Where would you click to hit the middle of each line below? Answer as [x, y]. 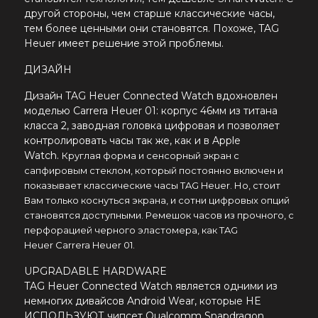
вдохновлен [246, 96]
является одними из [225, 286]
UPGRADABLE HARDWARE [95, 272]
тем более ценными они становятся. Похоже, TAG [152, 29]
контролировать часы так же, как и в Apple [132, 141]
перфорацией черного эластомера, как [122, 230]
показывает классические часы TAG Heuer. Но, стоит [152, 186]
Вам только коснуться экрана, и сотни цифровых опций [157, 201]
